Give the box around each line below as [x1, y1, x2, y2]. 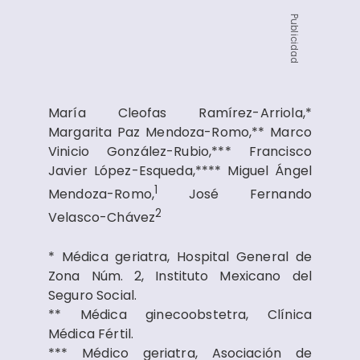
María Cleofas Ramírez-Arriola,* [48, 104, 312, 122]
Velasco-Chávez [48, 208, 156, 227]
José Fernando [157, 185, 312, 204]
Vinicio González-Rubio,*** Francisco [48, 142, 312, 161]
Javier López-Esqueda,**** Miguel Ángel [48, 162, 312, 180]
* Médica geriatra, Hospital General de [48, 247, 312, 266]
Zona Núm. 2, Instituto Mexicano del [48, 266, 312, 285]
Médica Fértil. [48, 324, 134, 343]
